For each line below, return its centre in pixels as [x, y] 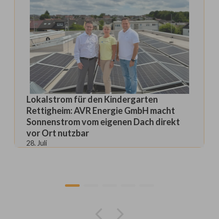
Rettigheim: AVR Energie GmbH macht [101, 110]
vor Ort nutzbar [58, 133]
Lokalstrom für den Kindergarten [92, 99]
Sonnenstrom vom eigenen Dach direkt [103, 122]
